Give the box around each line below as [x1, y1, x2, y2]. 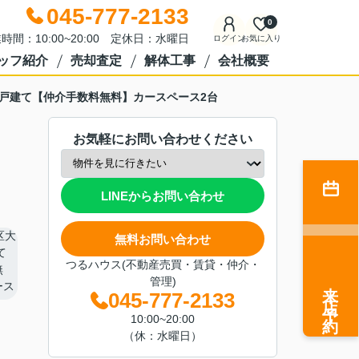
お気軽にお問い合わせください [73, 132, 252, 146]
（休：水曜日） [123, 329, 202, 342]
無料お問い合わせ [115, 232, 211, 246]
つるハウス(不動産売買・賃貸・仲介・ [65, 258, 260, 271]
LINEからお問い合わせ [101, 188, 224, 203]
